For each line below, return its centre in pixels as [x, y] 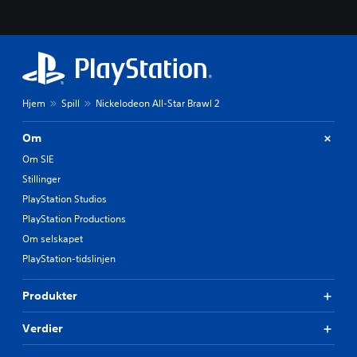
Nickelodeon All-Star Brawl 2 [157, 104]
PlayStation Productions [74, 219]
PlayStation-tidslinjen [69, 259]
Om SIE [38, 159]
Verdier [43, 329]
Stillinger [41, 179]
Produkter [50, 296]
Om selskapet [53, 239]
